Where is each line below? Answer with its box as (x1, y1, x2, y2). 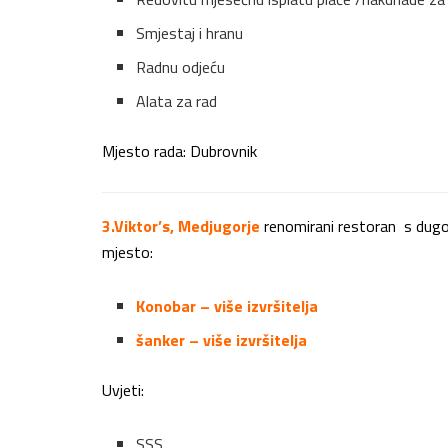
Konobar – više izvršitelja (136, 294, 319, 319)
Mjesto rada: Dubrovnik (102, 139, 257, 164)
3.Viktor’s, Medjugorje (102, 214, 264, 239)
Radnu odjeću (136, 55, 226, 80)
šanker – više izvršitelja (136, 328, 308, 353)
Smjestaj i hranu (136, 21, 244, 46)
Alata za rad (136, 89, 218, 114)
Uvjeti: (102, 378, 144, 403)
